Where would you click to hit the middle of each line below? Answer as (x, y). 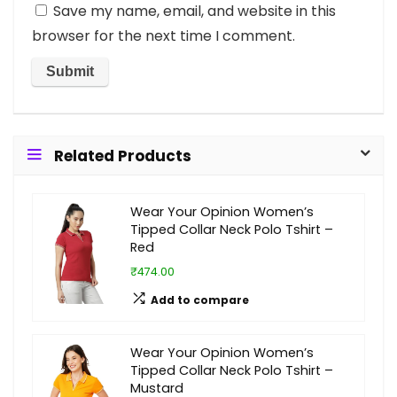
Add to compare (200, 300)
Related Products (123, 156)
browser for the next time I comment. (163, 36)
